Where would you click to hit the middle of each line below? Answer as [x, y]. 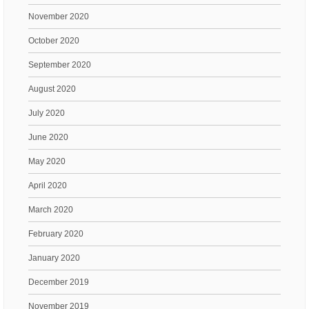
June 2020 [48, 137]
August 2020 [52, 89]
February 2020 [56, 233]
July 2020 [47, 113]
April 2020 [48, 185]
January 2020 [54, 258]
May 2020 [47, 161]
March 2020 [51, 209]
